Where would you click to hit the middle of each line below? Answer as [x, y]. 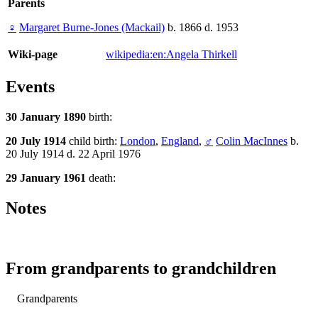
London [138, 141]
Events [30, 87]
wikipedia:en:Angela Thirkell [171, 55]
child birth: [94, 141]
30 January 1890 [47, 117]
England [180, 141]
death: [102, 178]
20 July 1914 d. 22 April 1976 [73, 154]
